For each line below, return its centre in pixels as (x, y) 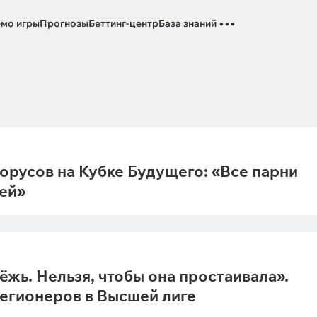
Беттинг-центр (123, 23)
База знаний (188, 23)
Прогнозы (64, 23)
